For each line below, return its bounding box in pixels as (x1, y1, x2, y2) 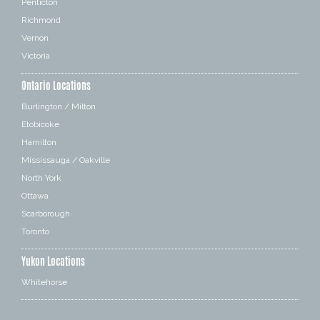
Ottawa (21, 190, 49, 201)
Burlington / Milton (21, 101, 96, 111)
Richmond (21, 14, 61, 25)
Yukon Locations (21, 254, 85, 269)
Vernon (21, 32, 49, 43)
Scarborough (21, 208, 70, 219)
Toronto (21, 226, 49, 236)
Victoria (21, 50, 50, 61)
